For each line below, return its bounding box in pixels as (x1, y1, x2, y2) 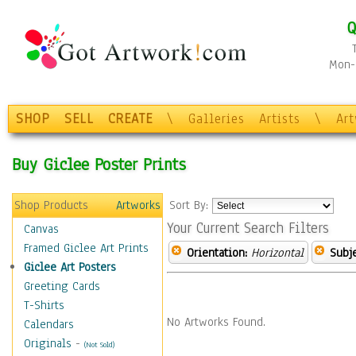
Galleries (188, 110, 245, 128)
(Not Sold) (84, 339, 114, 350)
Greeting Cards (24, 278, 100, 294)
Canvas (24, 221, 59, 237)
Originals (24, 335, 72, 351)
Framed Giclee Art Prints (24, 240, 149, 256)
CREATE (108, 110, 153, 128)
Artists (259, 110, 300, 128)
